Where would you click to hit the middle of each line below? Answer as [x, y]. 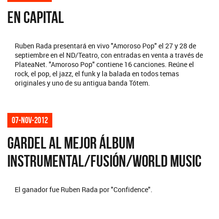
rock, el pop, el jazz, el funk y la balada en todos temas [97, 74]
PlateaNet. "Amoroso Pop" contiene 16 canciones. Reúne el [104, 65]
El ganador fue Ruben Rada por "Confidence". [84, 190]
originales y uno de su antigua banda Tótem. [82, 83]
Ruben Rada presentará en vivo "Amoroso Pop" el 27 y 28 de [105, 46]
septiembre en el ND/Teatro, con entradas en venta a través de [109, 55]
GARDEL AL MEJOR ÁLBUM [71, 143]
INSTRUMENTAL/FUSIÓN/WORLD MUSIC [104, 161]
